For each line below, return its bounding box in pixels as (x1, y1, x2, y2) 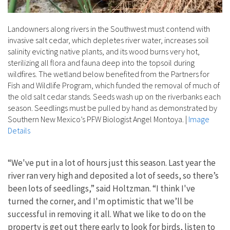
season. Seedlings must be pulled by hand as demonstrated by (8, 103, 217, 113)
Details (8, 125, 30, 136)
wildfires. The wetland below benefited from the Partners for (8, 69, 209, 80)
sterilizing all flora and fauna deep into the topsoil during (8, 57, 195, 68)
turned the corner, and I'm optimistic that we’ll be (8, 196, 194, 207)
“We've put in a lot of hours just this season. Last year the (8, 157, 216, 169)
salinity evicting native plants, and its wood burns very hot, (8, 46, 200, 57)
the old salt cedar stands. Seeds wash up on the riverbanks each (8, 91, 221, 102)
